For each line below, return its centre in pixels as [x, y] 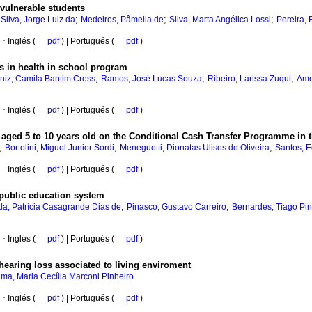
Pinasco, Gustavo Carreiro [177, 207]
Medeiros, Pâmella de [122, 20]
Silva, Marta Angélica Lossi [220, 20]
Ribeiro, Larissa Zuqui [249, 79]
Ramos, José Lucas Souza [151, 79]
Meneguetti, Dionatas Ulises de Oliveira [195, 148]
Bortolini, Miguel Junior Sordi [60, 148]
